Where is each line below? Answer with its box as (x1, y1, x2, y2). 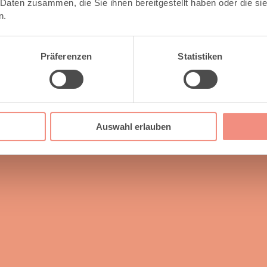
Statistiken (178, 51, 223, 61)
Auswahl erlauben (96, 121, 171, 132)
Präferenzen (40, 51, 92, 61)
